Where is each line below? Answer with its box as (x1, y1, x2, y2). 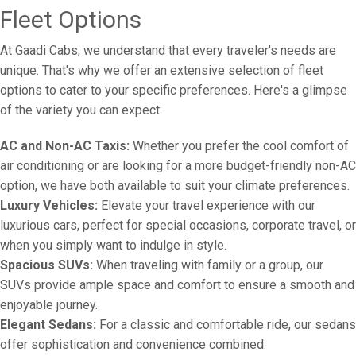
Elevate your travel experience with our (98, 198, 315, 213)
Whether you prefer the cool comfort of (130, 138, 349, 153)
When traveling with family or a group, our (93, 257, 323, 273)
